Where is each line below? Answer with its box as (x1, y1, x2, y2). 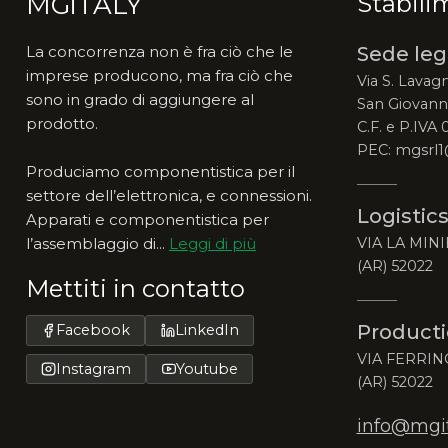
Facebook (55, 321, 130, 340)
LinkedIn (174, 321, 239, 340)
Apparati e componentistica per (26, 210, 269, 230)
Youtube (175, 359, 238, 378)
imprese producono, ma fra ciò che (26, 66, 293, 86)
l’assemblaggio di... (26, 234, 169, 254)
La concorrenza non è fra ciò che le (26, 42, 293, 62)
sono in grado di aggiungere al (26, 90, 254, 110)
